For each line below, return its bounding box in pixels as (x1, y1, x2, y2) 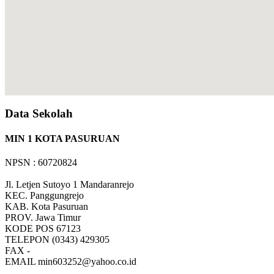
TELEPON (5, 234, 52, 245)
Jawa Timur (35, 212, 81, 223)
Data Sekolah (5, 106, 73, 120)
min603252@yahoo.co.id (38, 256, 136, 267)
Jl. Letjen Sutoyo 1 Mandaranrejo (5, 179, 134, 190)
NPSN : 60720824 (5, 157, 77, 168)
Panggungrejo (30, 190, 84, 201)
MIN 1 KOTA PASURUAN (5, 133, 120, 144)
